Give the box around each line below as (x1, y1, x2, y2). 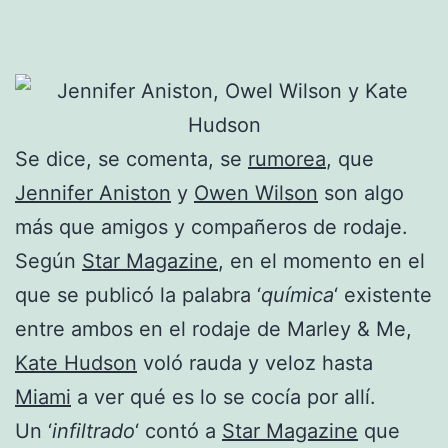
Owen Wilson (194, 180, 318, 205)
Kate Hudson (15, 350, 137, 375)
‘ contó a (135, 418, 222, 443)
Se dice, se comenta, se (15, 146, 248, 171)
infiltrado (52, 418, 135, 443)
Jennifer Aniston (15, 180, 171, 205)
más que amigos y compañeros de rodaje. (15, 214, 408, 239)
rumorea (248, 146, 326, 171)
